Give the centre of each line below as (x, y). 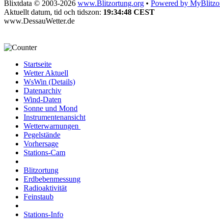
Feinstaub (39, 197)
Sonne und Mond (51, 109)
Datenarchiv (42, 91)
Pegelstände (42, 135)
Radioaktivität (45, 188)
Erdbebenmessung (52, 179)
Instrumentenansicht (55, 117)
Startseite (38, 64)
